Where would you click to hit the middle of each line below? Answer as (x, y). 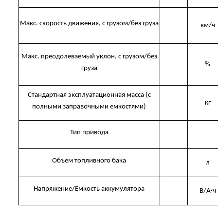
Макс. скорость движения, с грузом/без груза (89, 24)
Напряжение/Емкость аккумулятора (89, 189)
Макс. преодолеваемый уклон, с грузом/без (89, 57)
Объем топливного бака (89, 161)
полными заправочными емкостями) (89, 107)
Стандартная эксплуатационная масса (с (89, 95)
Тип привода (89, 133)
